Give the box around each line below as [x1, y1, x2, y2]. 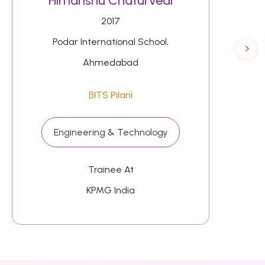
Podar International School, [53, 35, 169, 47]
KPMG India [86, 184, 135, 196]
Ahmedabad [83, 56, 139, 68]
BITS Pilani [89, 89, 133, 101]
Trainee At [88, 163, 134, 175]
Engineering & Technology [54, 126, 168, 138]
